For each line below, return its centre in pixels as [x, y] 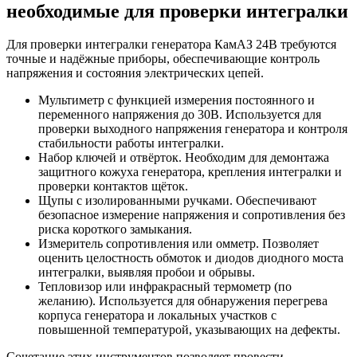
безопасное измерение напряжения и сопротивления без [192, 215]
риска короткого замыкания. [115, 229]
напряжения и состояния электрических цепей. [135, 73]
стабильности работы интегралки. [131, 143]
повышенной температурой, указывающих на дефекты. [189, 330]
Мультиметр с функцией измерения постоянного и [177, 100]
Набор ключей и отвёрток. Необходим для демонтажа [184, 158]
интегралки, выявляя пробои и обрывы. [147, 273]
